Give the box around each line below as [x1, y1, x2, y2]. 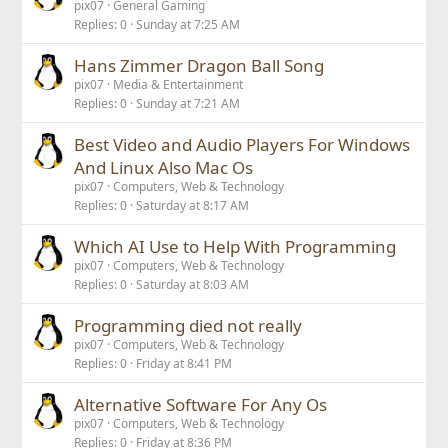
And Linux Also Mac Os [74, 156, 254, 179]
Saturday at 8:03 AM [136, 276, 250, 293]
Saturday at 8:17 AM [136, 197, 250, 214]
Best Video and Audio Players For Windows [74, 133, 411, 156]
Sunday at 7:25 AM [136, 16, 241, 33]
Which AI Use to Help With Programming [74, 235, 397, 258]
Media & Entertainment [113, 76, 244, 93]
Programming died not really [74, 314, 303, 337]
